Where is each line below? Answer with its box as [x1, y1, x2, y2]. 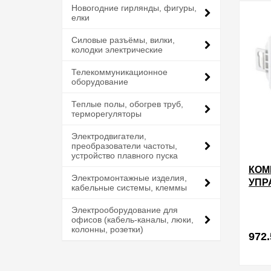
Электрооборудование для [71, 205, 178, 215]
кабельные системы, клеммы [71, 183, 187, 192]
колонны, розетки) [71, 224, 143, 234]
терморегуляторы [71, 109, 142, 119]
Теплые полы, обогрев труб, [71, 99, 183, 109]
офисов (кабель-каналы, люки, [71, 215, 194, 224]
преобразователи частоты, [71, 141, 177, 151]
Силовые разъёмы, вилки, [71, 35, 175, 45]
